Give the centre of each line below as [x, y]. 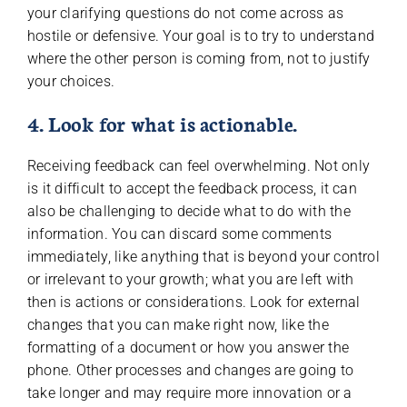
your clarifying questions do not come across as [185, 14]
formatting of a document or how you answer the [188, 348]
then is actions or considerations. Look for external [194, 303]
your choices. [71, 82]
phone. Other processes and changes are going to [190, 371]
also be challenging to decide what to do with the [189, 212]
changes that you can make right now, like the [178, 325]
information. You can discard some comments [179, 234]
